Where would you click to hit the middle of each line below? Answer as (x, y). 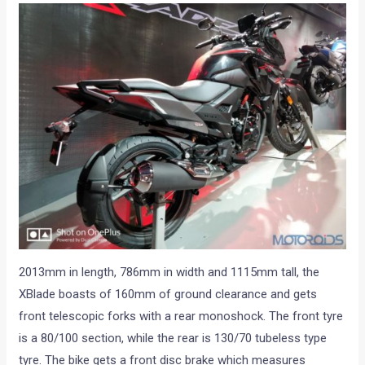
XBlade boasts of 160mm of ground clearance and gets (168, 294)
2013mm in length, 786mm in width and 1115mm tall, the (169, 272)
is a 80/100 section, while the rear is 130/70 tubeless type (173, 338)
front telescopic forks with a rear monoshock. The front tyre (181, 316)
